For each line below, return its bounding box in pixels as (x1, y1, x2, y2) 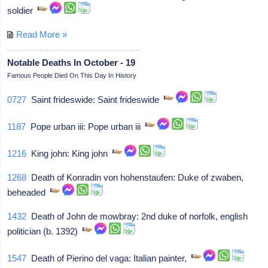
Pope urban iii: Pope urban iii (26, 121, 146, 132)
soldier (7, 5, 38, 16)
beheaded (7, 187, 51, 197)
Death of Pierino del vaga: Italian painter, (26, 252, 192, 263)
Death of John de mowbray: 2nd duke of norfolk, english (26, 211, 248, 221)
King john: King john (26, 148, 113, 159)
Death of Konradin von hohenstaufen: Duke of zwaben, (26, 172, 244, 182)
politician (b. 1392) (7, 226, 83, 236)
